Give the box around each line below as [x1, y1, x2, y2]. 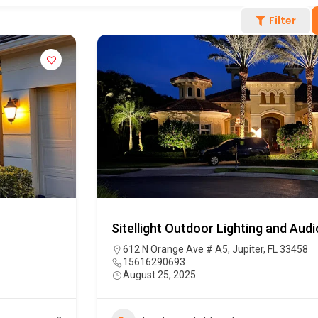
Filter [269, 13, 296, 28]
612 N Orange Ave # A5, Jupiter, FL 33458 [123, 243, 308, 256]
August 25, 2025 [123, 269, 196, 281]
